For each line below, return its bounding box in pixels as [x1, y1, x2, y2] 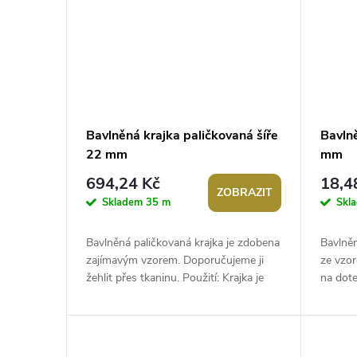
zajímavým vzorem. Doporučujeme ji [86, 253, 264, 269]
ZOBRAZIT [217, 185, 273, 201]
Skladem [102, 194, 146, 210]
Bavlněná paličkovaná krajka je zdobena [86, 235, 280, 251]
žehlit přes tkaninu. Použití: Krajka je [86, 270, 264, 286]
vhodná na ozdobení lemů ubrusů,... [86, 288, 261, 304]
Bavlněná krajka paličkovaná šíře [86, 127, 278, 145]
